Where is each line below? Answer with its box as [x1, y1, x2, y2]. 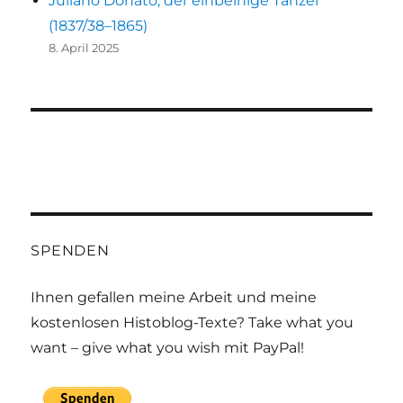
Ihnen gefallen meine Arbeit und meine [31, 289, 318, 307]
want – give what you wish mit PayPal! [31, 339, 305, 357]
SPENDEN [31, 242, 110, 260]
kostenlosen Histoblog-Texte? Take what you [31, 314, 354, 332]
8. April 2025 [49, 40, 120, 56]
